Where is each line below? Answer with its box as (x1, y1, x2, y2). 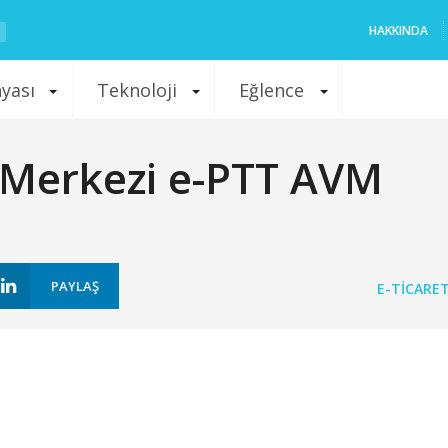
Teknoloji (97, 78, 178, 102)
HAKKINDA (368, 22, 428, 39)
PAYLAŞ (51, 277, 99, 295)
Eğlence (239, 78, 305, 102)
